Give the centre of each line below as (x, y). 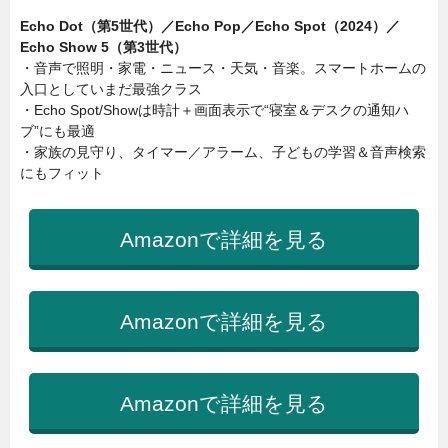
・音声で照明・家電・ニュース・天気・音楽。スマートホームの (223, 68)
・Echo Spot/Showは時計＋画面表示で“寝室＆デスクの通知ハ (214, 110)
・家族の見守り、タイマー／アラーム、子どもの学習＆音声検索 (223, 152)
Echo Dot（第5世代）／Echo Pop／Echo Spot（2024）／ (210, 26)
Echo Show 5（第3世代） (103, 47)
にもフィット (62, 173)
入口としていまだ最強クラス (111, 89)
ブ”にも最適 (57, 131)
